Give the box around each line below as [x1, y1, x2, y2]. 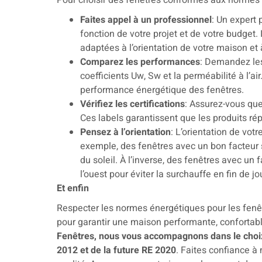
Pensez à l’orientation [80, 125, 171, 139]
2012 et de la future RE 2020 [57, 243, 176, 257]
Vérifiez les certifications [80, 97, 185, 111]
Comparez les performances [80, 55, 200, 69]
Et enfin [57, 181, 89, 195]
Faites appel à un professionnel [80, 13, 212, 27]
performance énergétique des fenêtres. [80, 83, 244, 97]
